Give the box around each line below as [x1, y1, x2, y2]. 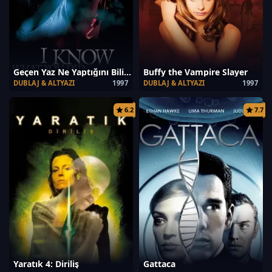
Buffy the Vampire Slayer [143, 66, 248, 78]
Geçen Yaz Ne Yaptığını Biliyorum [124, 66, 131, 78]
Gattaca [143, 258, 175, 270]
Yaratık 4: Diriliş [13, 258, 79, 270]
